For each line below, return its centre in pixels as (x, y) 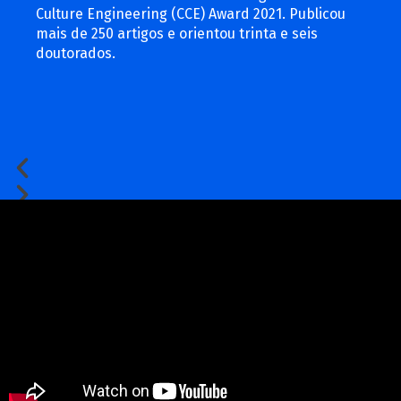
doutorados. (76, 53)
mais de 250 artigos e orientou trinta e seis (177, 33)
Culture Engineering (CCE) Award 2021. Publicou (191, 13)
